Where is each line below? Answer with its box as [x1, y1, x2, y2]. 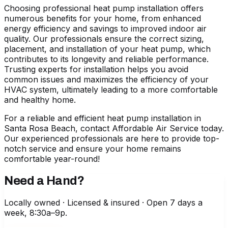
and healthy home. [4, 94, 76, 105]
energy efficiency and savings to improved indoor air [4, 23, 207, 34]
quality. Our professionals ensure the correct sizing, [4, 33, 204, 44]
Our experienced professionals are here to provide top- [4, 133, 219, 144]
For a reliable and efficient [4, 112, 107, 123]
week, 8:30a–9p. [4, 207, 67, 218]
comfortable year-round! [4, 153, 100, 164]
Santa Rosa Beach [4, 123, 75, 133]
